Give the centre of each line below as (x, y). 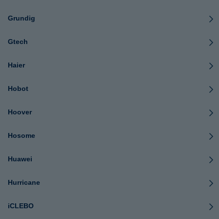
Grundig (22, 18)
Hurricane (24, 182)
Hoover (20, 112)
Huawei (20, 159)
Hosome (22, 135)
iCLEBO (21, 206)
